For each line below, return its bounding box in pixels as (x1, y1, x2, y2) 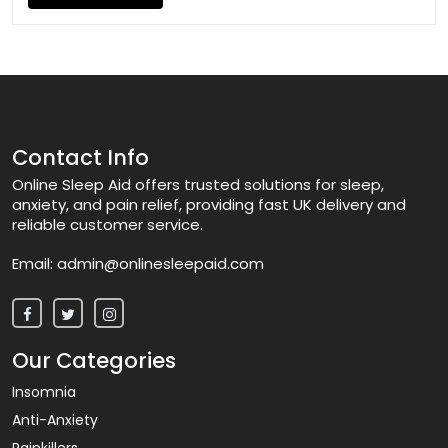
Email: (12, 252, 53, 274)
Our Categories (12, 345, 176, 375)
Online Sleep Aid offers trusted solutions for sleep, (12, 173, 384, 195)
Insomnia (12, 381, 76, 402)
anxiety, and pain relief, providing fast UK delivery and (12, 193, 406, 215)
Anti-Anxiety (12, 409, 98, 430)
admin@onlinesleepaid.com (53, 252, 264, 274)
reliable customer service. (12, 213, 203, 235)
